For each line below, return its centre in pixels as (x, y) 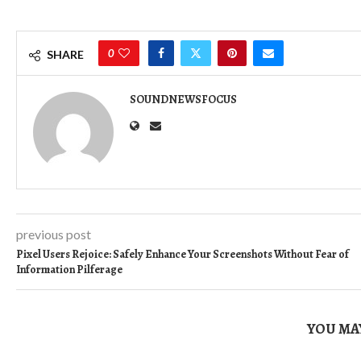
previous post (54, 234)
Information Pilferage (69, 270)
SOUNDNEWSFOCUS (183, 100)
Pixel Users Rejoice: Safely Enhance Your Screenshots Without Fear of (183, 254)
